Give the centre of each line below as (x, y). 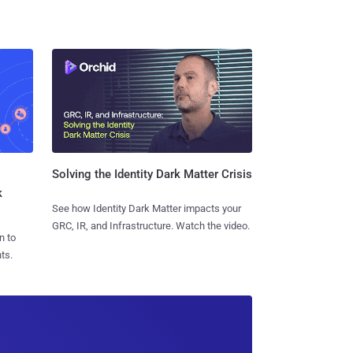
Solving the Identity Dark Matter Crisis (152, 175)
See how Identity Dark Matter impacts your (146, 209)
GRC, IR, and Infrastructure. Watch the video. (150, 226)
